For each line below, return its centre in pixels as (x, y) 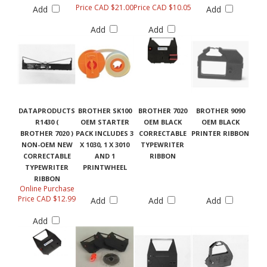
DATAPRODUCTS (47, 110)
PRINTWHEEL (105, 167)
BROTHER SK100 (105, 110)
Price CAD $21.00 (105, 7)
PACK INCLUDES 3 (105, 133)
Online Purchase (47, 188)
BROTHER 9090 (220, 110)
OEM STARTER (105, 122)
